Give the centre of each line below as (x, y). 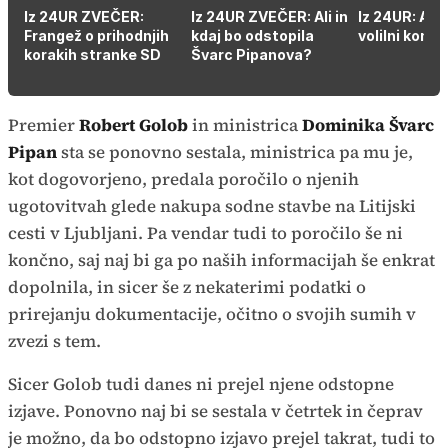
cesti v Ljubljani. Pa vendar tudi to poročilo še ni (205, 232)
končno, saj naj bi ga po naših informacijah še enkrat (221, 259)
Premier (43, 124)
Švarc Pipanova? (251, 54)
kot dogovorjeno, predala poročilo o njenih (183, 178)
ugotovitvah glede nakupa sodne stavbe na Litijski (212, 205)
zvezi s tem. (56, 340)
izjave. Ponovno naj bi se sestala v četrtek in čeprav (215, 410)
